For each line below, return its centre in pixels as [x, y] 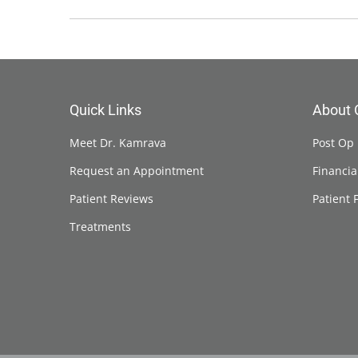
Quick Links [105, 109]
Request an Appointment [137, 170]
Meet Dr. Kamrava [118, 142]
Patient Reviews [111, 198]
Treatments [100, 226]
